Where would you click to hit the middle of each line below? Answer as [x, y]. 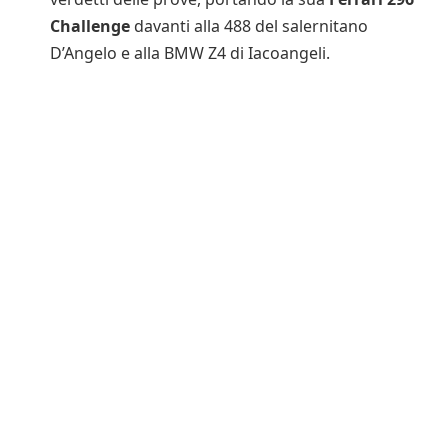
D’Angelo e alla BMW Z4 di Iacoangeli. [190, 53]
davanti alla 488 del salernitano [249, 26]
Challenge [90, 26]
